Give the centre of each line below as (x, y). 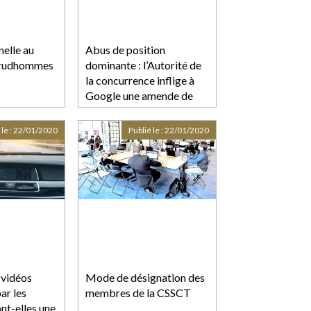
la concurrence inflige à (140, 80)
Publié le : (146, 130)
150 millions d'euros (133, 110)
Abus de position (125, 49)
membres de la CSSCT (138, 292)
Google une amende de (139, 95)
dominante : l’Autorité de (143, 65)
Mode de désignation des (145, 277)
